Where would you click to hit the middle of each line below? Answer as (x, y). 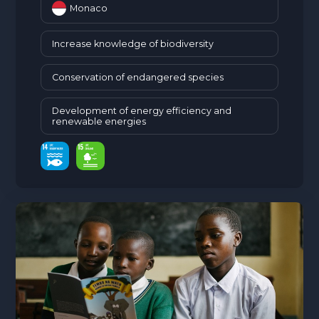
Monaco (89, 8)
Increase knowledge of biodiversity (133, 43)
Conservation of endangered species (138, 77)
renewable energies (99, 121)
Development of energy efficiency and (142, 110)
